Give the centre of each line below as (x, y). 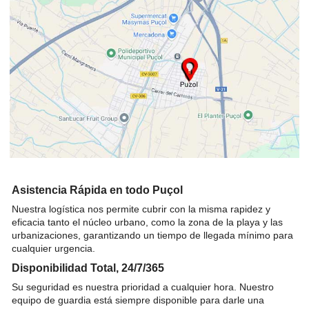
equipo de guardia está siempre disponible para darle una (138, 300)
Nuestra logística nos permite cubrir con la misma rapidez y (141, 209)
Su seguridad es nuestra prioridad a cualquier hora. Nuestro (143, 287)
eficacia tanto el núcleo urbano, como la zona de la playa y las (147, 222)
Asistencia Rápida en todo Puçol (97, 190)
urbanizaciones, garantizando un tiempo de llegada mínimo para (152, 236)
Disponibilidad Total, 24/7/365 (88, 268)
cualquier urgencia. (53, 249)
